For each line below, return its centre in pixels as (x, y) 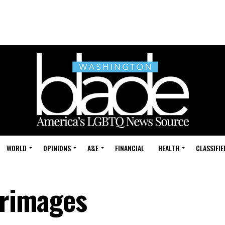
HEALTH (169, 148)
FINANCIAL (130, 148)
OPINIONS (57, 148)
